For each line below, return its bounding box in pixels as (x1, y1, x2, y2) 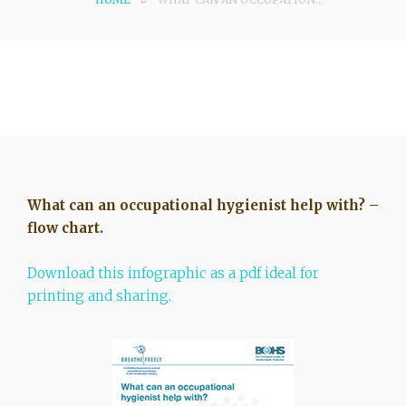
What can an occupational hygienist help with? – (27, 196, 379, 214)
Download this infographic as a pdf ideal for (27, 264, 319, 282)
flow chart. (27, 218, 103, 237)
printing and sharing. (27, 286, 171, 304)
